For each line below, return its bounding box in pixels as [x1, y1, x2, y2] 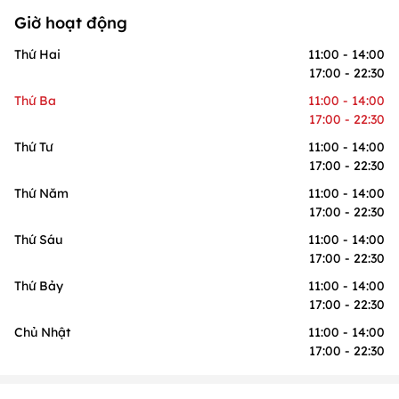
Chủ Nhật [14, 323, 70, 340]
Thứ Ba [14, 92, 56, 109]
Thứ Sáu [14, 231, 62, 248]
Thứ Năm [14, 184, 69, 201]
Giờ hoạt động [14, 12, 127, 33]
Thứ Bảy [14, 277, 63, 294]
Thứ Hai [14, 45, 61, 62]
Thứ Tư [14, 138, 53, 155]
